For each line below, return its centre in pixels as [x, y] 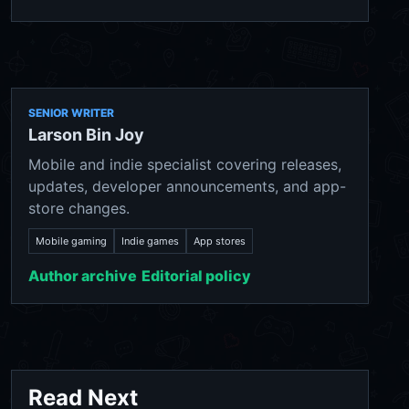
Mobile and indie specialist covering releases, [185, 165]
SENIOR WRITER [71, 113]
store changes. [79, 209]
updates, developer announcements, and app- [187, 187]
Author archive [83, 276]
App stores [220, 241]
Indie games [150, 241]
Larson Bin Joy [86, 135]
